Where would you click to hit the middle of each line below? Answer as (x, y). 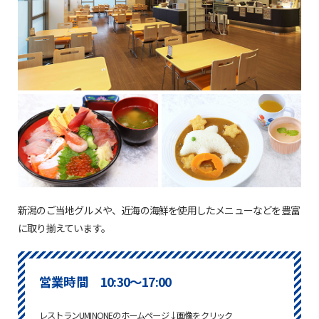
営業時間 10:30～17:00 (105, 282)
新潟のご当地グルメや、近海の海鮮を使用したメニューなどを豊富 (159, 210)
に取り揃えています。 (64, 228)
